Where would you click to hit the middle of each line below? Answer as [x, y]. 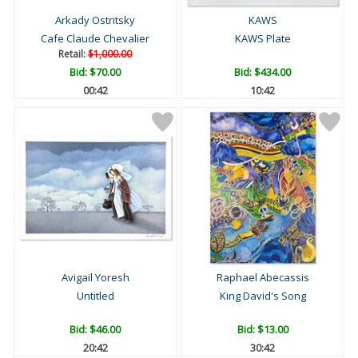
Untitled [95, 296]
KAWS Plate [263, 39]
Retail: [74, 54]
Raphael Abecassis [263, 278]
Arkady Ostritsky [95, 20]
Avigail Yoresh [95, 278]
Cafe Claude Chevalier [95, 39]
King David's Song [263, 296]
